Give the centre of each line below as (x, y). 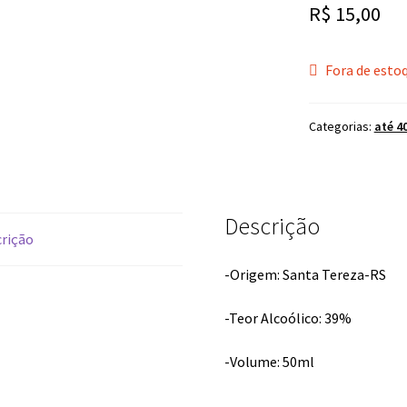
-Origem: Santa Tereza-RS (306, 275)
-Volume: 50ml (270, 361)
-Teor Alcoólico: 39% (288, 318)
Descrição (273, 226)
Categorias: (341, 126)
